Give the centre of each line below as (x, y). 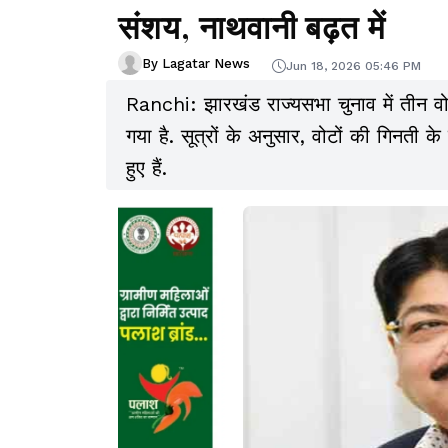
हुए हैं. (146, 168)
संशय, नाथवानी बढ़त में (252, 26)
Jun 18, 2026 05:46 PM (353, 65)
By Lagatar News (196, 63)
